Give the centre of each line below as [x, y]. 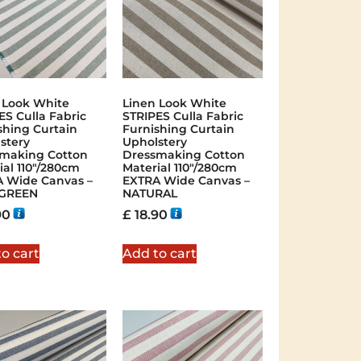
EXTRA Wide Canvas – [186, 181]
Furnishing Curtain [178, 129]
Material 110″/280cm [179, 168]
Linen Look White [174, 104]
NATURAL [149, 194]
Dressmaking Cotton [183, 155]
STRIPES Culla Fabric [183, 116]
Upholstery [154, 142]
